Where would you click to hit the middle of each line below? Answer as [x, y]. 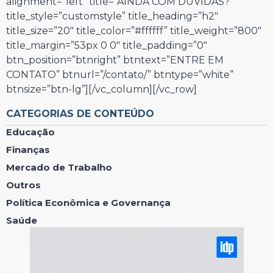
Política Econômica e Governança [88, 203]
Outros [23, 185]
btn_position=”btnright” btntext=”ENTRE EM [115, 60]
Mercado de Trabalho [59, 168]
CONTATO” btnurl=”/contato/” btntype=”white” [120, 75]
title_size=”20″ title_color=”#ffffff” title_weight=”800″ [134, 31]
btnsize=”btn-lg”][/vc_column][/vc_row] [101, 90]
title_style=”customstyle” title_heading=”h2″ [112, 16]
